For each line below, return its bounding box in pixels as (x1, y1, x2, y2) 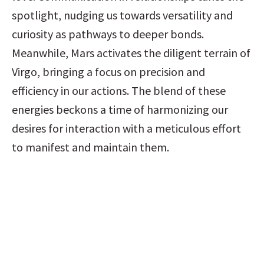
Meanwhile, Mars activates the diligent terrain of (12, 45, 250, 60)
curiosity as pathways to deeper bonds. (12, 27, 204, 41)
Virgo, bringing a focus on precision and (12, 64, 205, 79)
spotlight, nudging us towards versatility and (12, 8, 233, 22)
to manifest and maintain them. (12, 140, 169, 154)
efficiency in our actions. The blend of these (12, 83, 226, 98)
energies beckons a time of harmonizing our (12, 102, 228, 117)
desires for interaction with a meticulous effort (12, 121, 241, 136)
